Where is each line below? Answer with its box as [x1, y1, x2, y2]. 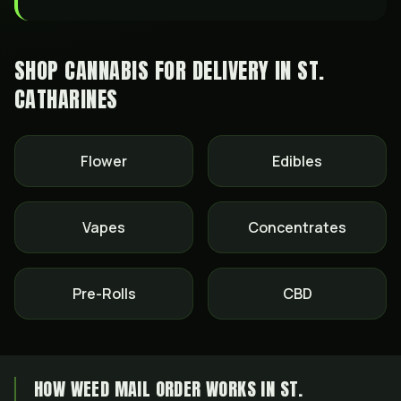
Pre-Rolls [72, 284, 136, 303]
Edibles [272, 151, 322, 171]
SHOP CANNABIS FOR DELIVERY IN [14, 55, 298, 87]
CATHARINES [14, 83, 118, 115]
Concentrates [248, 218, 346, 237]
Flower [81, 151, 127, 171]
